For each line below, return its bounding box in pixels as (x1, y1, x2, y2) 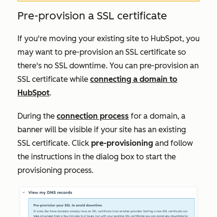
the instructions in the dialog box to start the (17, 152, 176, 161)
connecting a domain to (90, 75, 177, 84)
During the (17, 111, 57, 121)
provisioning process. (17, 166, 93, 175)
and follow (153, 139, 193, 148)
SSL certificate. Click (17, 139, 91, 148)
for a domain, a (129, 111, 186, 121)
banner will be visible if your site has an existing (17, 125, 186, 134)
